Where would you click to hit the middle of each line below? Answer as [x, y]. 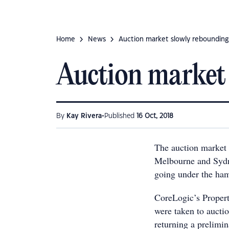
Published [120, 116]
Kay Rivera [84, 116]
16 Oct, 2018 [155, 116]
